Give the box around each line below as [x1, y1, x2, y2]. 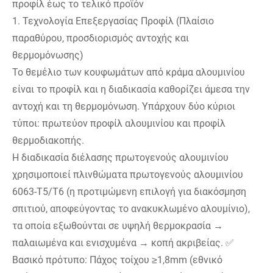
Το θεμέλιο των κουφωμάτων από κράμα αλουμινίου [12, 66, 245, 79]
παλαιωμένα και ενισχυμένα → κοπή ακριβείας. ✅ [12, 237, 234, 249]
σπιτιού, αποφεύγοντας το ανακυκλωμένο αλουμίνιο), [12, 203, 250, 215]
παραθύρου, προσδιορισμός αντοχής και [12, 32, 189, 44]
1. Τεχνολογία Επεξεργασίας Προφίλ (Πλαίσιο [12, 15, 214, 27]
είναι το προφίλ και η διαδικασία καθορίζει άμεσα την [12, 83, 250, 96]
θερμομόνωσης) [12, 49, 83, 62]
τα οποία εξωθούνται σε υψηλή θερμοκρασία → [12, 220, 223, 232]
